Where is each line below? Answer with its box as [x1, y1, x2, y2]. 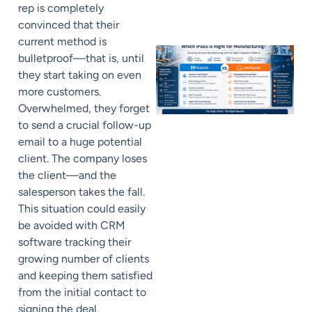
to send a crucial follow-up [18, 118, 151, 132]
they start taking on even [18, 68, 141, 82]
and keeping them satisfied [18, 269, 153, 283]
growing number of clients [18, 252, 149, 266]
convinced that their [18, 18, 119, 32]
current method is [18, 35, 107, 49]
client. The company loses [18, 152, 147, 166]
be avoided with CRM [18, 219, 125, 233]
